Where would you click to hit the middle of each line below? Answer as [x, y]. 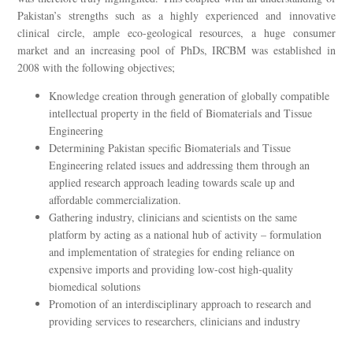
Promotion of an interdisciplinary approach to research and [180, 303]
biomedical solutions [95, 286]
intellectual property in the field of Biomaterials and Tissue [181, 113]
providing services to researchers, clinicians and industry [175, 321]
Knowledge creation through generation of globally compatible [190, 95]
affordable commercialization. [115, 199]
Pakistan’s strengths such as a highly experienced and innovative [176, 15]
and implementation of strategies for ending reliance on [172, 251]
